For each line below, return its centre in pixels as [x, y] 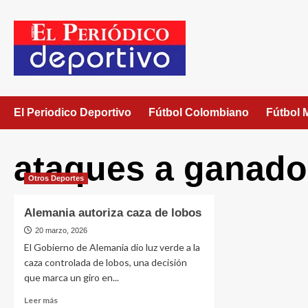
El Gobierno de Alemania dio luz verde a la [112, 247]
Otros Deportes [56, 178]
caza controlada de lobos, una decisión [106, 262]
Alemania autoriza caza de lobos [113, 213]
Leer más [41, 300]
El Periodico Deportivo [73, 112]
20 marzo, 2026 [61, 230]
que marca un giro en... [71, 277]
